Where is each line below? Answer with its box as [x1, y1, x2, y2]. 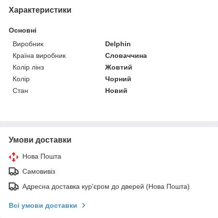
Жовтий [105, 63, 133, 71]
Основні [9, 26, 36, 34]
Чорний [105, 74, 132, 83]
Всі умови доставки [9, 201, 77, 209]
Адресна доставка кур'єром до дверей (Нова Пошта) [22, 182, 190, 190]
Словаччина [105, 51, 147, 59]
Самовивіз [22, 167, 55, 175]
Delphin [105, 39, 131, 48]
